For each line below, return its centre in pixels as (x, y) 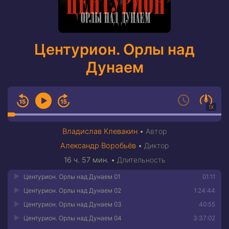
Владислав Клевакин (100, 131)
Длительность (141, 160)
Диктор (156, 145)
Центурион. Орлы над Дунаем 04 (73, 218)
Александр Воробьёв (98, 146)
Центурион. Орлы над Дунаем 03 (73, 204)
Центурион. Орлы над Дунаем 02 (72, 190)
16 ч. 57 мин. (86, 160)
